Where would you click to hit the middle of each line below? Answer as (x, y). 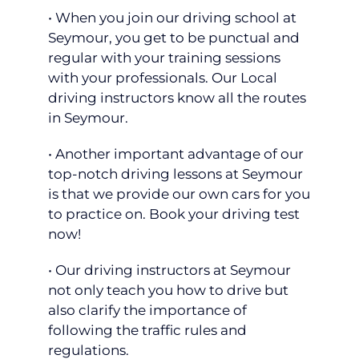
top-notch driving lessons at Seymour (175, 174)
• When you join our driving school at (172, 18)
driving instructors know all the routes (177, 98)
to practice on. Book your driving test (174, 214)
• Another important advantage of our (176, 154)
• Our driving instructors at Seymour (169, 270)
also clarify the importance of (147, 311)
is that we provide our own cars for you (179, 194)
